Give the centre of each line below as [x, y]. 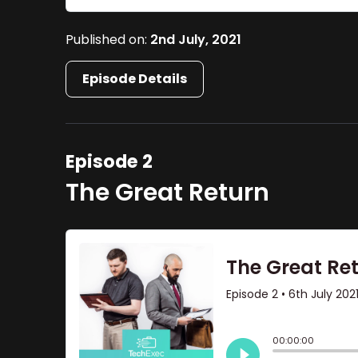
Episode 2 [109, 161]
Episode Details [135, 78]
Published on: [108, 39]
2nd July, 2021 [196, 39]
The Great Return [168, 192]
